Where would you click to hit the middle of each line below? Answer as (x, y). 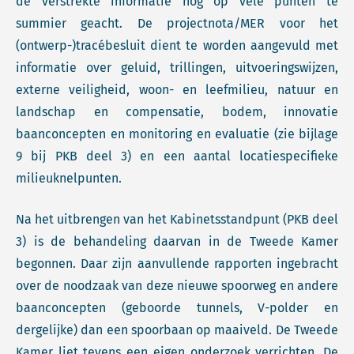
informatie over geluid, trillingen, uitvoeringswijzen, (177, 68)
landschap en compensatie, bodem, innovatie (177, 112)
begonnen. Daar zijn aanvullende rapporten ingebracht (177, 264)
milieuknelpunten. (69, 178)
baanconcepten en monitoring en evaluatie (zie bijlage (177, 134)
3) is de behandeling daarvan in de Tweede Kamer (177, 241)
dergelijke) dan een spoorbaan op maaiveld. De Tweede (177, 330)
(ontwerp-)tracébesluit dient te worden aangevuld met (177, 45)
